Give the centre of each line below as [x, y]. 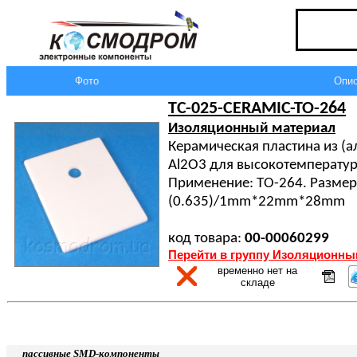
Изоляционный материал [252, 129]
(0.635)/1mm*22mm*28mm [257, 202]
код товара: [206, 239]
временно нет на [257, 271]
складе [257, 282]
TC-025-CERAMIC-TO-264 [257, 109]
